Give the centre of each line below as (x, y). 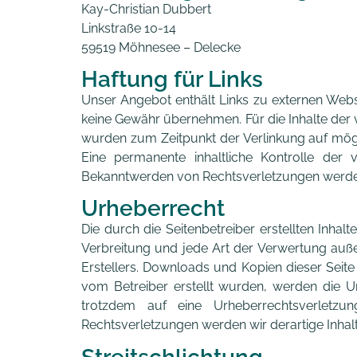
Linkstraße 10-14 (129, 28)
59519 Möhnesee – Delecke (161, 47)
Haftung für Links (172, 80)
